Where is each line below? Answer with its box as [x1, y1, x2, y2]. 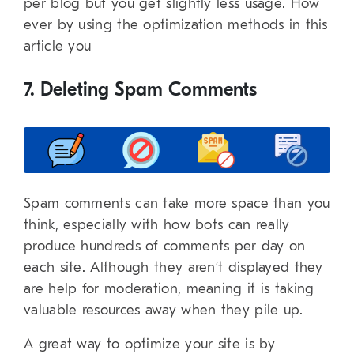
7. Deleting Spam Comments [24, 78, 257, 101]
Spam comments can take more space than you [24, 195, 330, 213]
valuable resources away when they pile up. [24, 302, 303, 319]
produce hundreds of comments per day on [24, 238, 306, 255]
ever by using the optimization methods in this [24, 17, 328, 34]
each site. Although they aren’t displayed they [24, 259, 323, 277]
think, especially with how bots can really [24, 217, 290, 234]
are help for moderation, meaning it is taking [24, 281, 314, 298]
